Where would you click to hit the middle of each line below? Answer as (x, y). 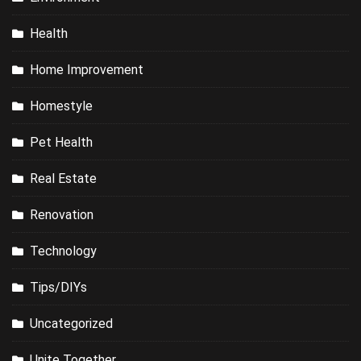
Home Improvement (87, 70)
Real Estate (63, 179)
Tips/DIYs (58, 288)
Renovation (62, 215)
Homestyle (61, 106)
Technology (63, 251)
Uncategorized (71, 324)
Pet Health (61, 143)
